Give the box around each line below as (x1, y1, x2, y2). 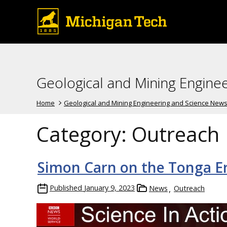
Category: (36, 120, 132, 148)
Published (50, 182, 82, 193)
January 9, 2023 (84, 182, 135, 193)
